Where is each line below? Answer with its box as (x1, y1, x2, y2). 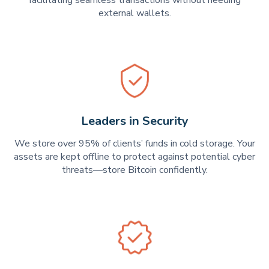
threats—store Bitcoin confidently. (61, 163, 208, 177)
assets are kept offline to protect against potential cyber (14, 150, 255, 164)
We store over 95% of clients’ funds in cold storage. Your (14, 137, 255, 151)
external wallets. (98, 6, 171, 20)
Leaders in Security (80, 112, 189, 129)
